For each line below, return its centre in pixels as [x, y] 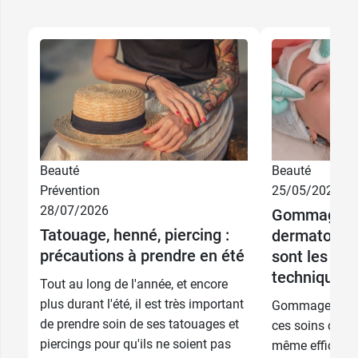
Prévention [70, 191]
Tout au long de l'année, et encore [134, 284]
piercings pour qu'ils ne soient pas [135, 344]
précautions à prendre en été [142, 256]
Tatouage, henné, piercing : [135, 235]
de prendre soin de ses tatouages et [139, 324]
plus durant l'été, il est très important [142, 304]
